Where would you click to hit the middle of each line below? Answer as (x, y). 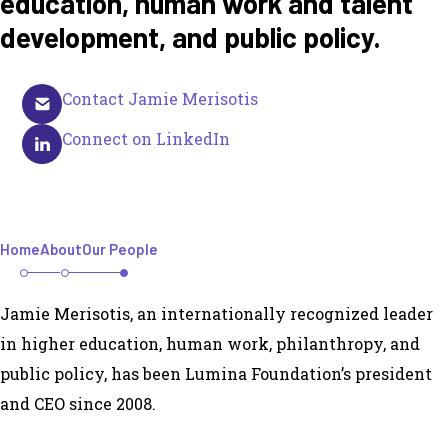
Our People (120, 249)
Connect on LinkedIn (146, 138)
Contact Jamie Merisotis (160, 98)
